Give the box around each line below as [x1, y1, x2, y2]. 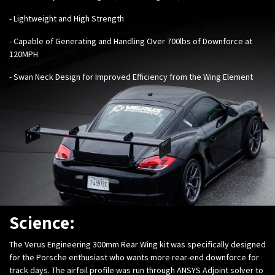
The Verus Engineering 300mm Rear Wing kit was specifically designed [9, 238, 266, 250]
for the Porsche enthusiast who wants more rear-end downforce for [9, 251, 259, 263]
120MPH [9, 48, 38, 60]
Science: [9, 210, 75, 234]
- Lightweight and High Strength [9, 12, 124, 24]
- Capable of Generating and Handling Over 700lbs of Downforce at [9, 35, 252, 47]
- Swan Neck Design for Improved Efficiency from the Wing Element [9, 71, 253, 82]
